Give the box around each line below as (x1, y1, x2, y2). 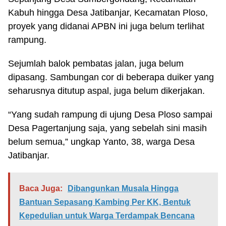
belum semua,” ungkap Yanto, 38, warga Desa (8, 137, 195, 147)
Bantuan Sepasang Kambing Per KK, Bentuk (19, 198, 191, 206)
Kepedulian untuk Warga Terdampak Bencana (19, 211, 195, 220)
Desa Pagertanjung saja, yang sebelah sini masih (8, 123, 207, 133)
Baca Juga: (19, 184, 63, 193)
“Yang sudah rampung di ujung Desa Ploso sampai (8, 109, 212, 120)
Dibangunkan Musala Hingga (68, 184, 179, 193)
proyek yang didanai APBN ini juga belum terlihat (8, 21, 204, 31)
